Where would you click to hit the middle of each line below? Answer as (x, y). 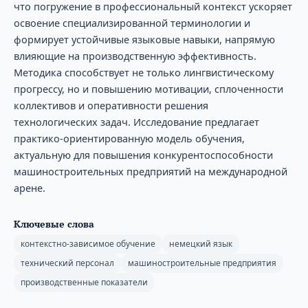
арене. (29, 187)
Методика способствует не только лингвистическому (143, 72)
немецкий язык (200, 243)
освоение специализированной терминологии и (132, 22)
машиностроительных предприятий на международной (150, 171)
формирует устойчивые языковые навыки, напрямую (144, 39)
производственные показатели (84, 282)
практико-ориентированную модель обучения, (129, 138)
